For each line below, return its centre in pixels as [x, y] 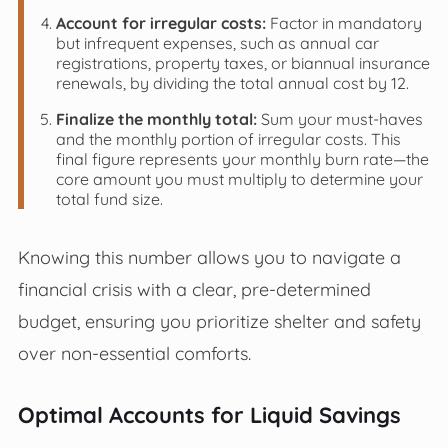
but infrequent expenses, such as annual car [217, 42]
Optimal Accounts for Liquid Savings [209, 414]
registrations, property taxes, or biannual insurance [242, 62]
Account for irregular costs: [160, 22]
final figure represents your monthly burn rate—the [242, 158]
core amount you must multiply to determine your [239, 178]
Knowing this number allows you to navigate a [209, 256]
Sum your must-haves [339, 118]
